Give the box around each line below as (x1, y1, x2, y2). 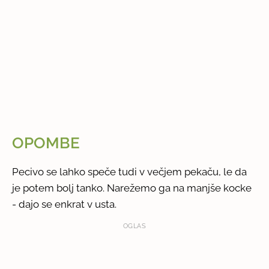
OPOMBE (12, 133, 80, 152)
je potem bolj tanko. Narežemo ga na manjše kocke (12, 181, 252, 194)
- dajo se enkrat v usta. (12, 198, 117, 210)
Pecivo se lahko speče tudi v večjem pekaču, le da (12, 165, 247, 178)
